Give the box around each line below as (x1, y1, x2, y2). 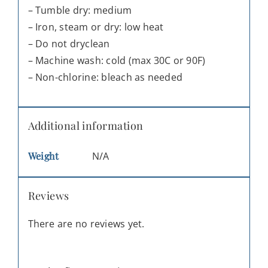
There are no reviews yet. (28, 217, 145, 231)
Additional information (28, 118, 144, 133)
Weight (28, 149, 59, 162)
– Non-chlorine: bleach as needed (28, 70, 183, 84)
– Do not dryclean (28, 36, 110, 50)
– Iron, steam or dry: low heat (28, 20, 164, 33)
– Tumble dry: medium (28, 3, 132, 17)
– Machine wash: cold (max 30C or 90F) (28, 53, 206, 67)
